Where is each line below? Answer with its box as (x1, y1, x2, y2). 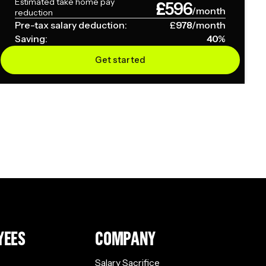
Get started (95, 54, 145, 65)
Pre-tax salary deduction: (15, 20, 128, 31)
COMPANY (95, 227, 156, 249)
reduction (15, 8, 53, 18)
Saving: (15, 33, 48, 45)
